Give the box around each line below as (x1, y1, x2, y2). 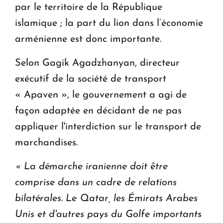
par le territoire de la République (15, 2, 162, 12)
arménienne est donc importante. (15, 34, 161, 44)
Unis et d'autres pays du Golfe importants (15, 209, 202, 220)
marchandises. (15, 137, 78, 148)
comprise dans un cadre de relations (15, 177, 177, 188)
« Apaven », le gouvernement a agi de (15, 90, 187, 100)
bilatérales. (15, 193, 66, 204)
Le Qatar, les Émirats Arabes (66, 193, 198, 204)
